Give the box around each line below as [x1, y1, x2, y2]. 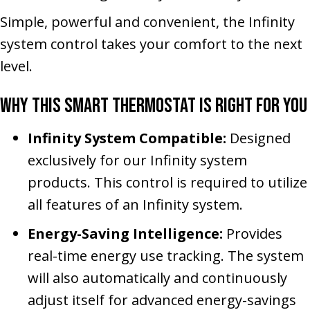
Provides [226, 224, 282, 243]
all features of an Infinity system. [28, 194, 243, 214]
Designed [230, 128, 291, 147]
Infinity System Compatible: [28, 128, 230, 147]
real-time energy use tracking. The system [28, 246, 304, 265]
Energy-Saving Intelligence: [28, 224, 226, 243]
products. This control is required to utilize [28, 172, 307, 192]
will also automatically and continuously [28, 268, 287, 287]
